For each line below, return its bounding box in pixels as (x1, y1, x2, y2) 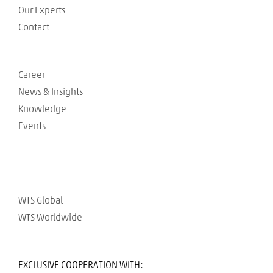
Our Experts (18, 5, 65, 15)
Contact (18, 22, 49, 32)
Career (18, 69, 45, 80)
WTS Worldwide (18, 212, 82, 222)
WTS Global (18, 195, 63, 205)
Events (18, 121, 46, 131)
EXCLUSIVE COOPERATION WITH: (18, 260, 143, 270)
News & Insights (18, 87, 83, 97)
